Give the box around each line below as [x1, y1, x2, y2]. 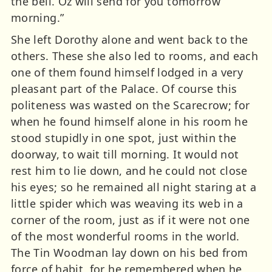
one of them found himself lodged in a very [11, 64, 243, 80]
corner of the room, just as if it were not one [11, 212, 250, 227]
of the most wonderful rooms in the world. [11, 228, 240, 243]
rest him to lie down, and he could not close [11, 163, 248, 178]
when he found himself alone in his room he [11, 114, 248, 129]
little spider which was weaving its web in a [11, 195, 243, 211]
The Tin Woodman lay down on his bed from [11, 245, 248, 260]
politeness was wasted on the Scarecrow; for [11, 97, 250, 112]
